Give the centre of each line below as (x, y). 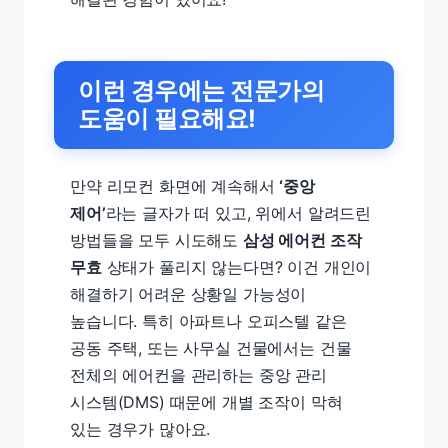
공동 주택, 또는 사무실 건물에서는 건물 (211, 348)
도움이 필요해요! (167, 118)
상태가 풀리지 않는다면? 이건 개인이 (236, 267)
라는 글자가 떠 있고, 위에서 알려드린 (238, 213)
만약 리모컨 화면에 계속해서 (175, 186)
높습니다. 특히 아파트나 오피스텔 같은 (208, 321)
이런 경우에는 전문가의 (201, 90)
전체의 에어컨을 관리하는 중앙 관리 (198, 375)
